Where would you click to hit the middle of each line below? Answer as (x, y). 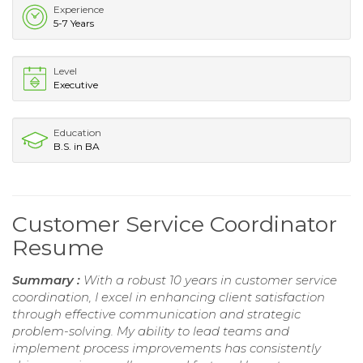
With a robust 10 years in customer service (210, 280)
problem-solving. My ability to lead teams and (151, 331)
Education (77, 133)
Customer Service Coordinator (175, 224)
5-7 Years (74, 23)
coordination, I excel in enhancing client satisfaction (169, 297)
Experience (79, 10)
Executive (76, 85)
